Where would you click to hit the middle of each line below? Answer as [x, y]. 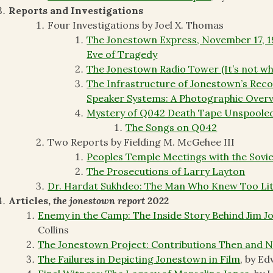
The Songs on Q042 [172, 128]
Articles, [31, 201]
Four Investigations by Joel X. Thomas [136, 25]
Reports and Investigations [76, 11]
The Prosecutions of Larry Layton [166, 172]
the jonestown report [99, 201]
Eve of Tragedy [122, 55]
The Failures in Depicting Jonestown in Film [139, 259]
